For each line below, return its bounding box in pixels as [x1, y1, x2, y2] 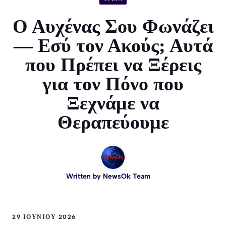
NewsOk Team [102, 172, 150, 181]
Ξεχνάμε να [67, 92, 159, 114]
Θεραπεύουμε [57, 111, 169, 133]
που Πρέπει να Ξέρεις [25, 54, 201, 76]
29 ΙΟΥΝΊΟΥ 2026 [12, 213, 76, 221]
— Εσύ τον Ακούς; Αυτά [13, 35, 213, 56]
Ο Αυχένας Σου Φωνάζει [12, 16, 214, 37]
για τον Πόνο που [42, 73, 184, 95]
